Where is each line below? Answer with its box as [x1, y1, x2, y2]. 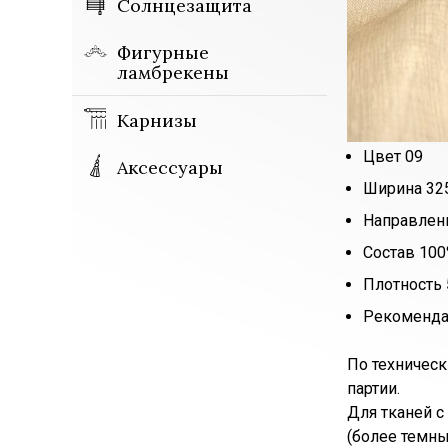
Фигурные [117, 41, 209, 64]
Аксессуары [117, 156, 223, 179]
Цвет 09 [363, 147, 423, 166]
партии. [347, 379, 400, 398]
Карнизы [117, 109, 197, 132]
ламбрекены [117, 61, 229, 84]
